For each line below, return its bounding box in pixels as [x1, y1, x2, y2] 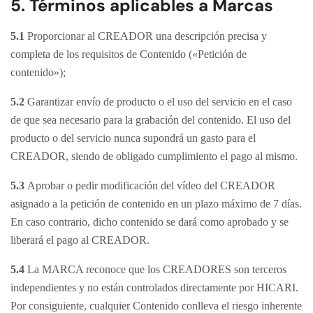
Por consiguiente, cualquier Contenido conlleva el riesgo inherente [10, 300, 302, 312]
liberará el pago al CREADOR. [10, 234, 150, 246]
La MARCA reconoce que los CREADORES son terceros [24, 263, 286, 275]
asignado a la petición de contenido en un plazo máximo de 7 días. [10, 198, 302, 210]
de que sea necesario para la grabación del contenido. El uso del [10, 114, 291, 126]
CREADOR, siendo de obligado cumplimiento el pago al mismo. [10, 150, 298, 162]
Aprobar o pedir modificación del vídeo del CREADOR [27, 180, 275, 191]
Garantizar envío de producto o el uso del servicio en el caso [27, 96, 292, 108]
